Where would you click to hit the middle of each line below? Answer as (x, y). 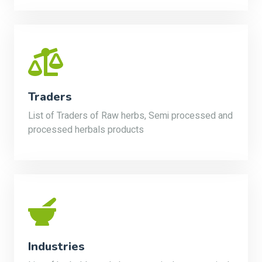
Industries (56, 247)
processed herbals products (86, 130)
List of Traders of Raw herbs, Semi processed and (130, 116)
